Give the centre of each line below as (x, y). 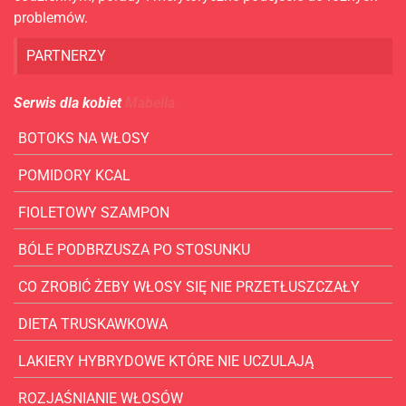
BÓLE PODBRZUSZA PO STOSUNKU (134, 250)
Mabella (150, 103)
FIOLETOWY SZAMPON (94, 213)
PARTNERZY (66, 56)
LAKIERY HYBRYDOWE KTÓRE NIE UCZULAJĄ (166, 362)
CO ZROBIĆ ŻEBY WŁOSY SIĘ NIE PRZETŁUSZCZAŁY (189, 287)
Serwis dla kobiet (69, 103)
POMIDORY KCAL (74, 176)
